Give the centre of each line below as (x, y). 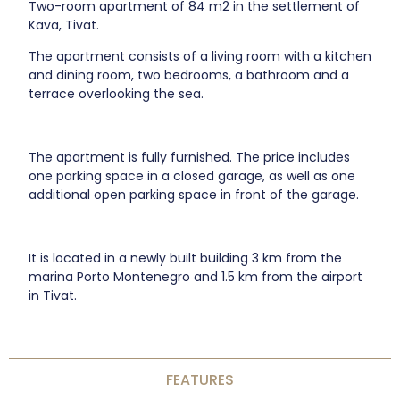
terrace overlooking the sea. (117, 94)
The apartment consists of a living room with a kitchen (200, 57)
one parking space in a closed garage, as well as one (192, 175)
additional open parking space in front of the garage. (194, 194)
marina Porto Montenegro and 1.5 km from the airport (196, 276)
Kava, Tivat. (64, 25)
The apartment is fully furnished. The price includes (190, 157)
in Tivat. (53, 295)
